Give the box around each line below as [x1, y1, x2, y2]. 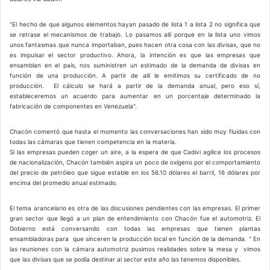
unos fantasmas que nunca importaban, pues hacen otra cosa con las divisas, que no [10, 40, 260, 48]
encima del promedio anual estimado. [10, 178, 118, 186]
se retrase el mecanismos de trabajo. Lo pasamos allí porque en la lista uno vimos [10, 30, 260, 38]
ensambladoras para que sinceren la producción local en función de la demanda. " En [10, 234, 260, 242]
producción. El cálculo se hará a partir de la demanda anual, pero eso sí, [10, 81, 260, 89]
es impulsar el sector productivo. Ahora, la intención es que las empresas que [10, 51, 260, 58]
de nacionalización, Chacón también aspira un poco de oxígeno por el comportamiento [10, 158, 260, 166]
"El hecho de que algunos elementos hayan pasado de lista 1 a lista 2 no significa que [10, 20, 260, 28]
